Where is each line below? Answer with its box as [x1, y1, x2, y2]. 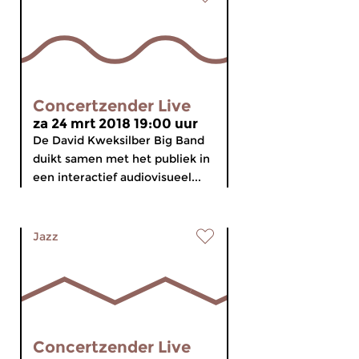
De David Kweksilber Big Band [33, 133, 204, 147]
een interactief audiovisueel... [33, 170, 201, 184]
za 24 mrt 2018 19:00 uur [33, 115, 198, 131]
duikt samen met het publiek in [33, 151, 210, 166]
